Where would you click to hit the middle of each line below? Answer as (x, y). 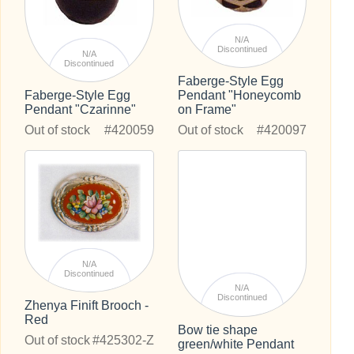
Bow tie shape (217, 330)
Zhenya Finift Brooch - (87, 306)
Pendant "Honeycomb (239, 96)
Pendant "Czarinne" (81, 110)
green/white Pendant (235, 344)
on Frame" (207, 110)
